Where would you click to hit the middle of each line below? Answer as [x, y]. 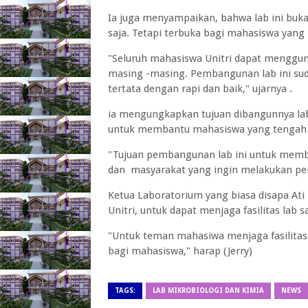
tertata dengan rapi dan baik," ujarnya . [200, 89]
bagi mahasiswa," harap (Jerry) [180, 251]
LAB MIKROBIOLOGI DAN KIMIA [208, 290]
